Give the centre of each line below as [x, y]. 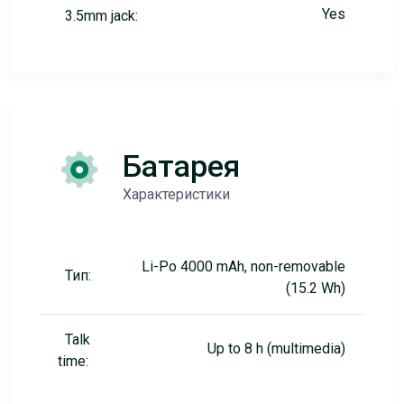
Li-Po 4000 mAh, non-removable [243, 266]
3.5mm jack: [101, 16]
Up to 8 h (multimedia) [276, 349]
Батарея [181, 166]
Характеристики [176, 194]
